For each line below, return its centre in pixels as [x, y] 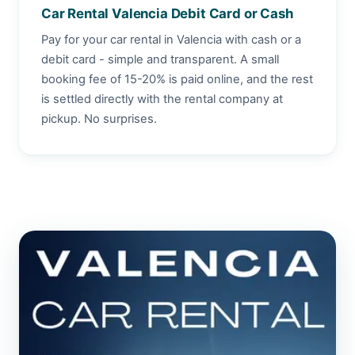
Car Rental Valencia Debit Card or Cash [167, 13]
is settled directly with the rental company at [162, 99]
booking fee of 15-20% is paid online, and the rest [177, 79]
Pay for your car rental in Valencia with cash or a [171, 40]
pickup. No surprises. [99, 119]
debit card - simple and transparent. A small [160, 59]
